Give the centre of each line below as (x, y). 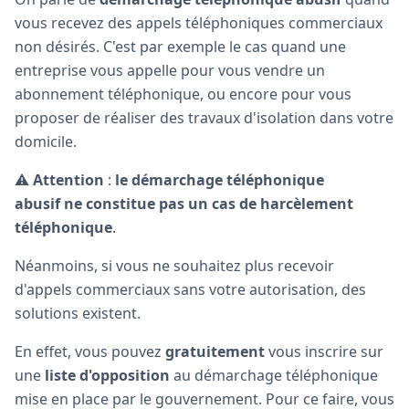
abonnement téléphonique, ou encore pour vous (183, 94)
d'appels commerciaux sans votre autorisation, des (190, 289)
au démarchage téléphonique (274, 375)
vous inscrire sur (324, 351)
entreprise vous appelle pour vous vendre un (170, 70)
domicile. (46, 141)
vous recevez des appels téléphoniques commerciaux (199, 22)
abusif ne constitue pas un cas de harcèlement (184, 203)
